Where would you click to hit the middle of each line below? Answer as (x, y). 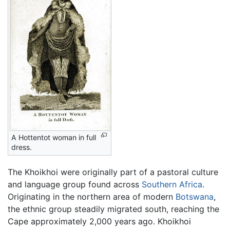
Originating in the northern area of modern (92, 197)
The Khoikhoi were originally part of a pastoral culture (113, 172)
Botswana (195, 197)
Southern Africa (172, 185)
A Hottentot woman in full (54, 137)
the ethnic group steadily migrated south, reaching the (113, 209)
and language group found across (75, 185)
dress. (22, 147)
